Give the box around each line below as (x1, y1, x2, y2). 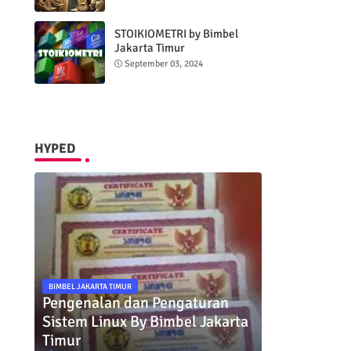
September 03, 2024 (124, 58, 203, 70)
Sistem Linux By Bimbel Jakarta (42, 311, 248, 331)
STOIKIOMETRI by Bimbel (114, 27, 238, 41)
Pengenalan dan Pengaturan (42, 292, 229, 313)
